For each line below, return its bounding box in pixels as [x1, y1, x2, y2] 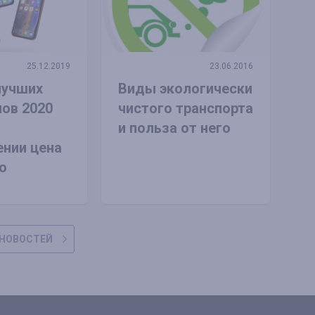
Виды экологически [117, 79, 252, 97]
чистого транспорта [117, 99, 253, 117]
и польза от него [117, 119, 231, 136]
